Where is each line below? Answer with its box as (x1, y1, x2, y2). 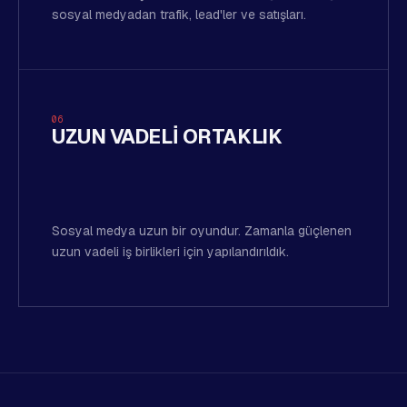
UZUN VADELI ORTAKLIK (52, 124, 283, 149)
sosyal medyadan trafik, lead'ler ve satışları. (52, 6, 306, 23)
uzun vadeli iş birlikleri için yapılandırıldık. (52, 243, 289, 260)
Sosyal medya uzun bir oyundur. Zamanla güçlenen (52, 223, 352, 239)
